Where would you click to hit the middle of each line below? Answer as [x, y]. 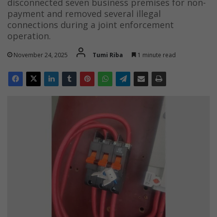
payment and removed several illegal [84, 13]
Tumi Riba [108, 55]
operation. [29, 36]
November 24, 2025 [41, 55]
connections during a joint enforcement [91, 24]
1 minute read [156, 55]
